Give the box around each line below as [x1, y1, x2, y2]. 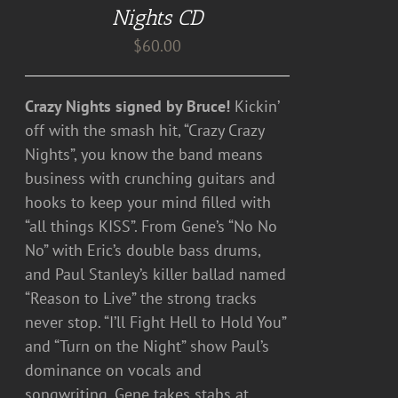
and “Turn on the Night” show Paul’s [25, 335, 270, 356]
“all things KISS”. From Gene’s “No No [25, 215, 278, 236]
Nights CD [112, 4, 203, 30]
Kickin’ [230, 95, 280, 116]
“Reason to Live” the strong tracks [25, 287, 258, 308]
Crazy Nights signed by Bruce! [25, 95, 231, 116]
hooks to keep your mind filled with [25, 191, 272, 212]
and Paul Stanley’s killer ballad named [25, 263, 287, 284]
